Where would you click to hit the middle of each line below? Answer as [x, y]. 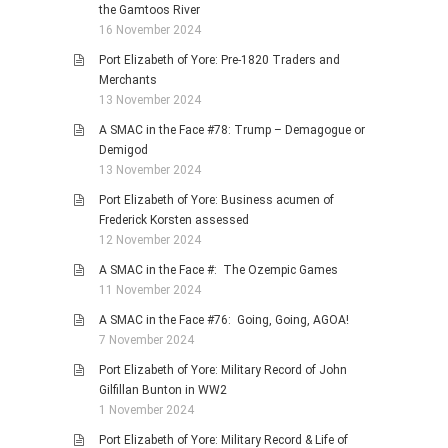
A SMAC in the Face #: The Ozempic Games [218, 270]
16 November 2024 [150, 30]
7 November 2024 [146, 340]
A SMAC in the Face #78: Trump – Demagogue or [232, 130]
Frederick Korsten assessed [174, 220]
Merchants [128, 80]
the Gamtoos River [149, 10]
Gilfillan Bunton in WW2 [163, 390]
